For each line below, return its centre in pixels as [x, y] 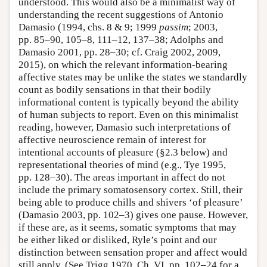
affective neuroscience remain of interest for [112, 140]
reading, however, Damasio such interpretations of [125, 128]
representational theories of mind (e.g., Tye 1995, [122, 165]
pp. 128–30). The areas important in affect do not [122, 178]
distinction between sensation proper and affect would [133, 253]
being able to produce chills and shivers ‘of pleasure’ [131, 203]
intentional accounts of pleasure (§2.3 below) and [123, 153]
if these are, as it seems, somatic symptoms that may [128, 228]
